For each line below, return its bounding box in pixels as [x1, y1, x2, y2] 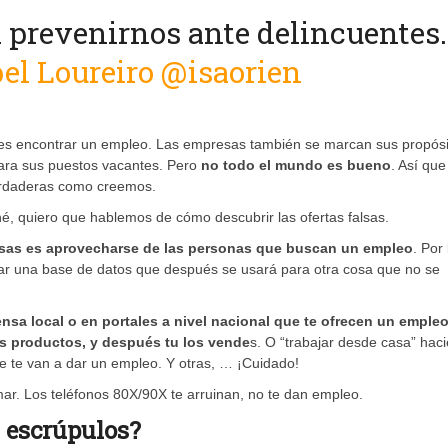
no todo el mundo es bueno [201, 157, 391, 174]
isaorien [187, 52, 302, 92]
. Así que [391, 157, 446, 174]
